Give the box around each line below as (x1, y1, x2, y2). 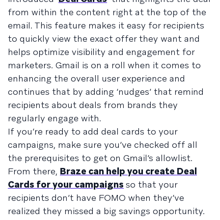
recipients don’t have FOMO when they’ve (8, 192, 184, 203)
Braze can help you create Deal (60, 165, 197, 177)
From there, (8, 165, 60, 177)
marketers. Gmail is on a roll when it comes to (8, 59, 201, 71)
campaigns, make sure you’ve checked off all (8, 138, 197, 150)
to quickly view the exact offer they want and (8, 32, 200, 44)
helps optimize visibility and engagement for (8, 46, 194, 57)
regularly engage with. (8, 112, 101, 124)
